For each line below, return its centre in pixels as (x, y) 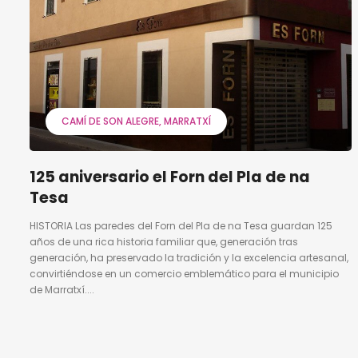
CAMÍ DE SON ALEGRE (110, 121)
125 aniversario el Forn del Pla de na (170, 177)
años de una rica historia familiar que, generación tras (164, 241)
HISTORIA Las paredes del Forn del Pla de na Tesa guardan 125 (181, 225)
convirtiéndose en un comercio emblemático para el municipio (184, 273)
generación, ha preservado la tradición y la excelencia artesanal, (189, 257)
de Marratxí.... (62, 289)
